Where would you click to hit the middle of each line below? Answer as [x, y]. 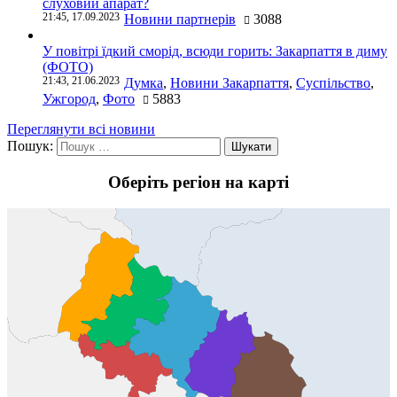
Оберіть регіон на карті [198, 182]
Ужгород [69, 98]
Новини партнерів [180, 19]
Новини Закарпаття [230, 82]
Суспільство [333, 82]
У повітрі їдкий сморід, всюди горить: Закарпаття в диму [215, 51]
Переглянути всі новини [81, 128]
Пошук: [30, 145]
